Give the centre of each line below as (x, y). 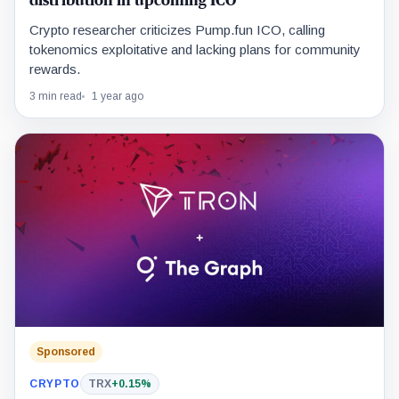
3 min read (56, 97)
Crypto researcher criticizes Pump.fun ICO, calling (177, 30)
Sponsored (66, 352)
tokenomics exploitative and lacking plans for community (195, 50)
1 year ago (118, 97)
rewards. (55, 69)
